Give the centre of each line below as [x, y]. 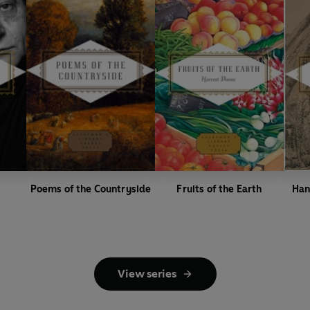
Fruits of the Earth [219, 189]
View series [147, 273]
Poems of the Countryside [91, 189]
